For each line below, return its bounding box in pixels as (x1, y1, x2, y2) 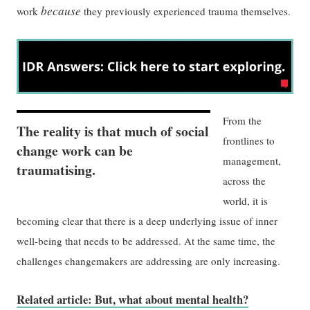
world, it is (223, 194, 268, 208)
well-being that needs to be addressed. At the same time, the (17, 234, 276, 248)
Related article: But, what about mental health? (17, 291, 249, 309)
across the (223, 174, 266, 188)
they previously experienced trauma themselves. (81, 3, 291, 18)
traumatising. (17, 160, 96, 181)
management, (223, 154, 282, 168)
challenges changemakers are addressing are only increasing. (17, 254, 281, 268)
